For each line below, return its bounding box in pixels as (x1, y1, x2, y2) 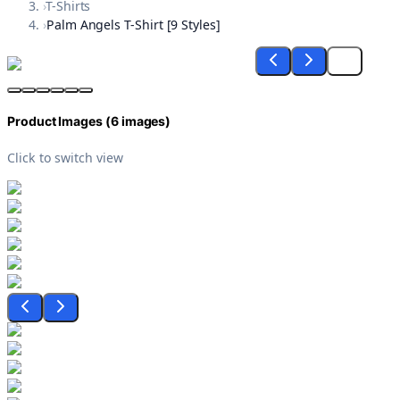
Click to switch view (7, 148, 123, 166)
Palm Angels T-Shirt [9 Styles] (46, 16, 221, 34)
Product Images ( (7, 113, 111, 129)
